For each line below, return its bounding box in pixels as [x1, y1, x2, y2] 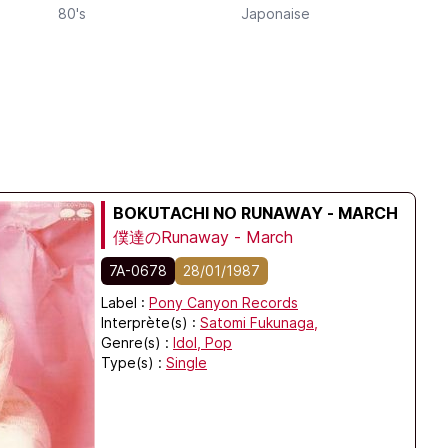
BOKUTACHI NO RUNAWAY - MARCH [113, 203, 398, 223]
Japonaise [241, 5, 310, 22]
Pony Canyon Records [149, 294, 298, 311]
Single [166, 354, 207, 371]
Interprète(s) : [101, 314, 200, 331]
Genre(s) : [101, 334, 169, 351]
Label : [101, 294, 149, 311]
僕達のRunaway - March [113, 227, 293, 247]
